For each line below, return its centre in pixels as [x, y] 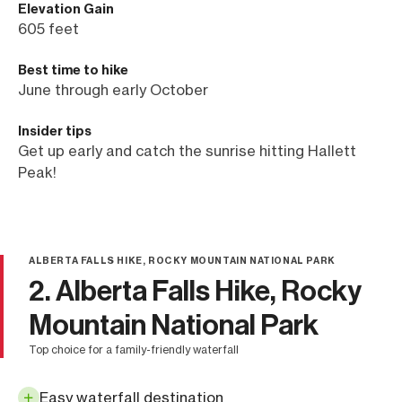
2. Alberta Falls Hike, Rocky [195, 291]
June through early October [113, 90]
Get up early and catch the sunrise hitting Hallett [187, 151]
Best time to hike [73, 70]
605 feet [48, 29]
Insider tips [55, 131]
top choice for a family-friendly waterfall [137, 350]
